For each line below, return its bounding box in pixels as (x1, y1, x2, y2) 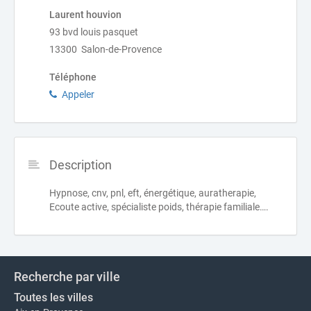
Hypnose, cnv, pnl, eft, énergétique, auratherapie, (49, 187, 256, 199)
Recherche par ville (14, 269, 120, 284)
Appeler (62, 89, 94, 100)
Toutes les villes (14, 291, 93, 304)
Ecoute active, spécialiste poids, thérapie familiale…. (49, 201, 269, 212)
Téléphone (49, 72, 96, 83)
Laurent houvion (49, 9, 121, 20)
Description (49, 158, 112, 172)
